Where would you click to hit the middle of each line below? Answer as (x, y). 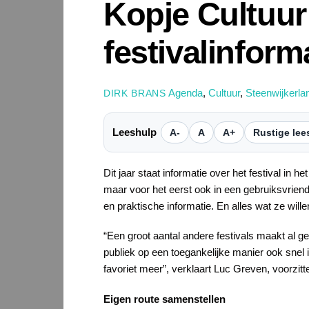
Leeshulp (134, 132)
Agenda (185, 92)
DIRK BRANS (135, 93)
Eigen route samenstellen (165, 299)
